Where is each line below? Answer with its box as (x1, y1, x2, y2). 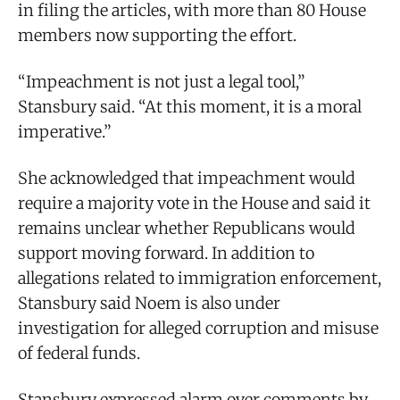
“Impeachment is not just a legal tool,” (18, 71, 305, 92)
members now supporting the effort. (18, 24, 296, 46)
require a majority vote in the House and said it (18, 192, 371, 213)
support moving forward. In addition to (18, 242, 314, 263)
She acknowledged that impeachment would (18, 167, 355, 188)
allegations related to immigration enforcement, (18, 267, 381, 288)
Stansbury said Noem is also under (18, 292, 280, 313)
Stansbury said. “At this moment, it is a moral (18, 96, 362, 117)
